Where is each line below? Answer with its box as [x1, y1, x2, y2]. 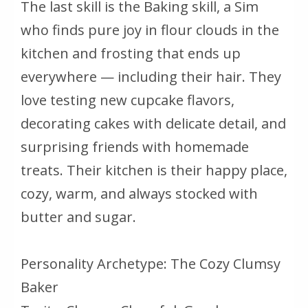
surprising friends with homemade [21, 137, 249, 157]
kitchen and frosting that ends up [21, 44, 241, 63]
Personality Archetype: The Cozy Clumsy [21, 254, 280, 274]
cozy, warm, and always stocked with [21, 184, 258, 203]
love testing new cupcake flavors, [21, 91, 234, 110]
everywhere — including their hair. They [21, 67, 281, 87]
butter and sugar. [21, 208, 136, 227]
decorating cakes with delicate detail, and [21, 114, 286, 133]
